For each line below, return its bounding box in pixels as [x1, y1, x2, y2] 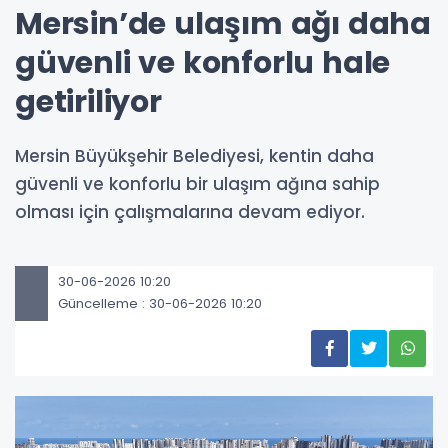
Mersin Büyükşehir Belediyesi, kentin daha [15, 143, 374, 168]
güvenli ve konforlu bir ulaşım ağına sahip [15, 171, 380, 196]
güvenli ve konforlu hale [15, 41, 391, 84]
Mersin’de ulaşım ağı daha [15, 2, 431, 45]
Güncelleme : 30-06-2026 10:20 [58, 294, 262, 314]
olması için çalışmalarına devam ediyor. [15, 199, 365, 224]
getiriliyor [15, 80, 162, 123]
